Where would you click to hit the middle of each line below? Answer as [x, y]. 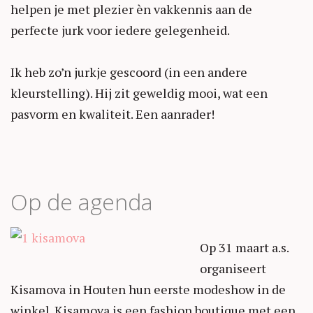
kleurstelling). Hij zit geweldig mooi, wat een [139, 93]
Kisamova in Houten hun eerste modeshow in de [148, 289]
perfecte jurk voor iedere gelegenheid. [120, 30]
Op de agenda [82, 202]
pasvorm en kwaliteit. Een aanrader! [112, 114]
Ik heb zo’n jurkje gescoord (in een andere [129, 72]
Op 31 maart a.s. [244, 247]
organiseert [233, 268]
